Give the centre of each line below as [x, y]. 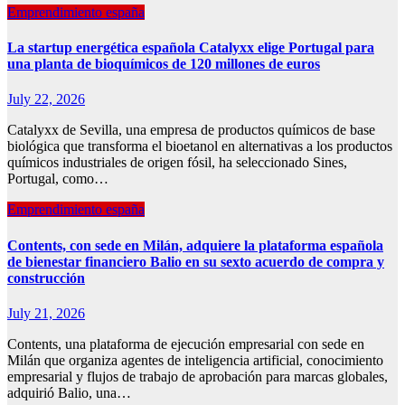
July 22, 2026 [46, 99]
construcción [46, 278]
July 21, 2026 [46, 313]
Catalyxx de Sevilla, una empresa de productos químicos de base [191, 130]
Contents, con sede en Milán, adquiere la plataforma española [195, 245]
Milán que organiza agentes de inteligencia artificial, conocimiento [195, 360]
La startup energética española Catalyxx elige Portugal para [191, 48]
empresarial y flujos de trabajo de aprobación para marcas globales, [198, 377]
